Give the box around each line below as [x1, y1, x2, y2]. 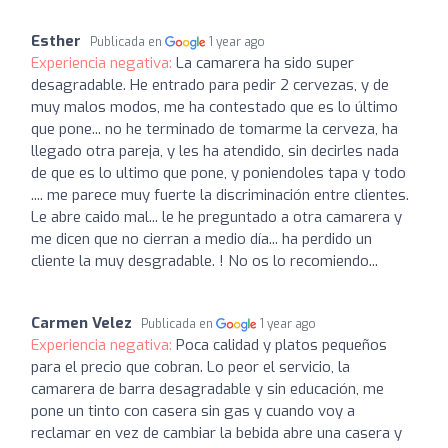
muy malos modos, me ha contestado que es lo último [31, 97, 398, 117]
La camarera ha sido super [176, 53, 354, 73]
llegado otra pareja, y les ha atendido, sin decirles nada [31, 141, 399, 161]
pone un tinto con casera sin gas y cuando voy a [31, 401, 355, 421]
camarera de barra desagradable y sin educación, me [31, 379, 384, 399]
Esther [31, 31, 81, 51]
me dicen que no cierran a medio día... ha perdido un [31, 229, 372, 249]
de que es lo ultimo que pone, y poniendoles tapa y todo [31, 163, 406, 183]
